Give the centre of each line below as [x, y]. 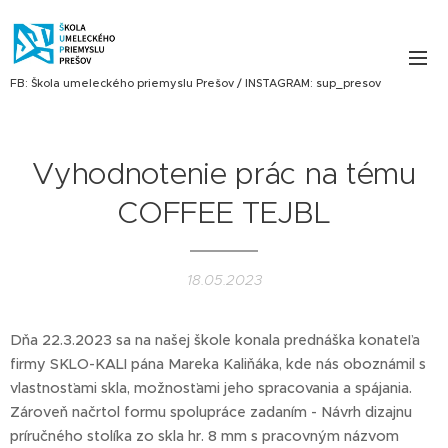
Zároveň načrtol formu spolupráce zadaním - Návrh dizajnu [211, 412]
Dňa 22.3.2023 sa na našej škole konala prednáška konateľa [215, 340]
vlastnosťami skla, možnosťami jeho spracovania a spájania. [211, 388]
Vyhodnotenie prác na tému [224, 173]
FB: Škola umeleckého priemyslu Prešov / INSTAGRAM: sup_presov [195, 82]
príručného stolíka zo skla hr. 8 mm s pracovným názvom [204, 436]
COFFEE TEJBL [224, 212]
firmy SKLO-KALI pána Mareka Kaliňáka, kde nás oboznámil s [218, 364]
